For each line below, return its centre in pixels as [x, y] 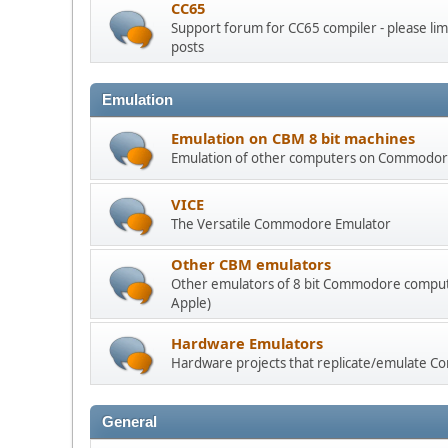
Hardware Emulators [247, 343]
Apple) [191, 303]
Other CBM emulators [251, 264]
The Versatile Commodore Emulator [281, 224]
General [129, 422]
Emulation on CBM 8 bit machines [293, 138]
